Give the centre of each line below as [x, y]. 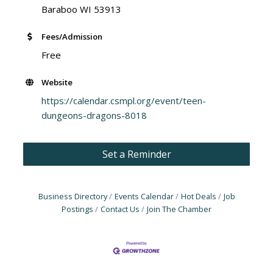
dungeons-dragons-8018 [94, 115]
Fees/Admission [72, 36]
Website [57, 82]
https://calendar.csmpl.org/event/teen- [124, 100]
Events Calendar [144, 196]
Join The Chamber [179, 209]
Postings [77, 209]
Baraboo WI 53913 [82, 9]
